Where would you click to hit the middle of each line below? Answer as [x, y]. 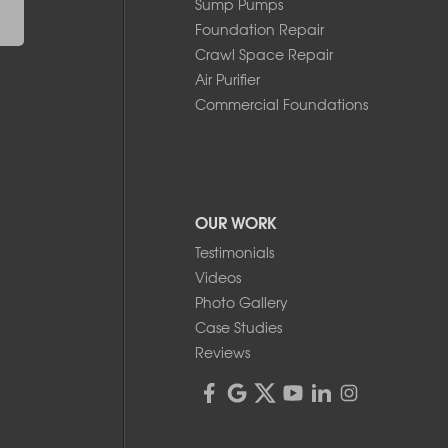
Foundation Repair [259, 28]
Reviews [222, 351]
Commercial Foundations [281, 103]
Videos [218, 276]
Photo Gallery [241, 301]
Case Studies [238, 326]
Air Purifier [227, 78]
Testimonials [234, 251]
